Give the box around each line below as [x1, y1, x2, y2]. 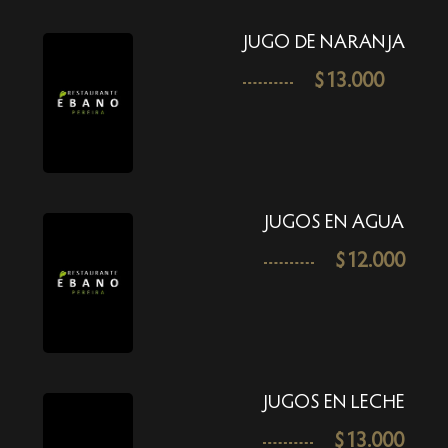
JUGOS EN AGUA [264, 213, 404, 233]
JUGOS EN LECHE [263, 393, 405, 413]
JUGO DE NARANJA [243, 33, 405, 53]
